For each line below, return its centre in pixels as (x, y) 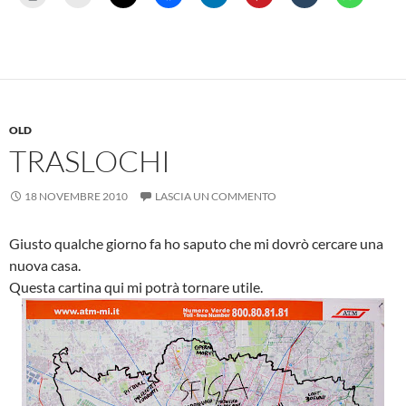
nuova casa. (45, 265)
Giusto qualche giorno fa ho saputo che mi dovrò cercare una (196, 243)
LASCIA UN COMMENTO (216, 196)
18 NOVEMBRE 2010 (76, 196)
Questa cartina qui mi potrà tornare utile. (136, 287)
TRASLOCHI (90, 161)
